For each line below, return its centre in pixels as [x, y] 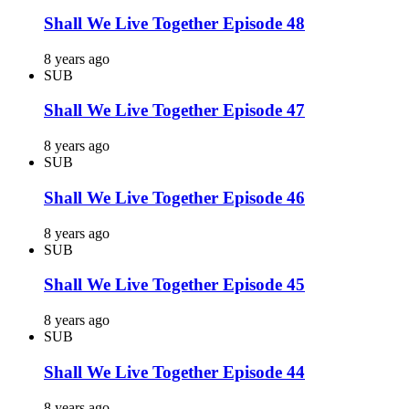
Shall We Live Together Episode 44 [174, 372]
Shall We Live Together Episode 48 [174, 24]
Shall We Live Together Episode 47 [174, 110]
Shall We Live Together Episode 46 [174, 197]
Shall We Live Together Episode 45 [174, 285]
